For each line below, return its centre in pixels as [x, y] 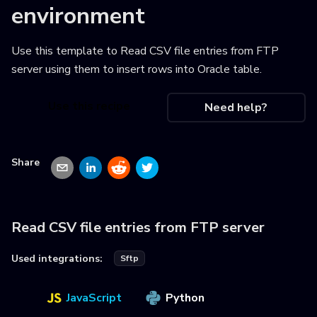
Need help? [236, 108]
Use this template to [66, 51]
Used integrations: [57, 258]
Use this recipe [89, 106]
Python [185, 298]
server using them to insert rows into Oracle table [136, 69]
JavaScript [94, 298]
